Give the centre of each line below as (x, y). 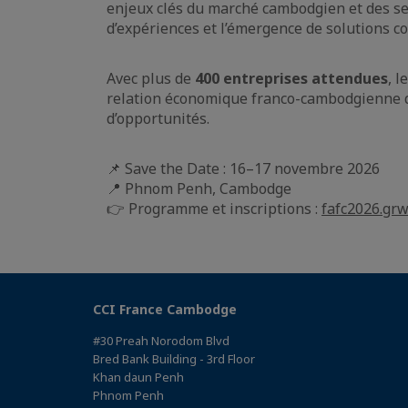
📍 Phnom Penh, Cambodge (199, 188)
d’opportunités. (158, 118)
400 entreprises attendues (291, 78)
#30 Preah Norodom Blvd (161, 340)
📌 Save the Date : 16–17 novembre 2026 (243, 168)
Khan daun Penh (138, 377)
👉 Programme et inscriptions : (214, 208)
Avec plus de (151, 78)
